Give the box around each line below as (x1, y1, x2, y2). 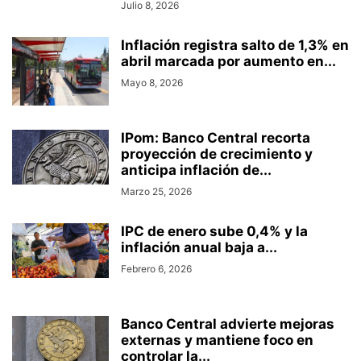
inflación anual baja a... (121, 239, 277, 256)
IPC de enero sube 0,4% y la (121, 223, 308, 240)
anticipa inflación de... (121, 162, 272, 179)
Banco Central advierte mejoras (121, 316, 334, 333)
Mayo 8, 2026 (121, 77, 183, 89)
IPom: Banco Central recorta (121, 130, 310, 147)
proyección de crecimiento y (121, 146, 313, 163)
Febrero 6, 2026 (121, 263, 192, 276)
